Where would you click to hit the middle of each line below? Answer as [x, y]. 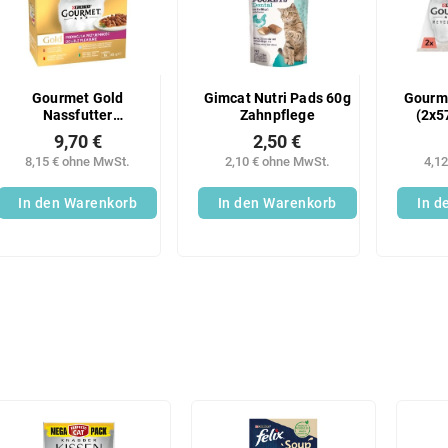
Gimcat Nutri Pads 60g [277, 98]
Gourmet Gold [77, 98]
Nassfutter [77, 115]
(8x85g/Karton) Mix [77, 132]
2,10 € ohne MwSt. [277, 162]
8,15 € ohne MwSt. [78, 162]
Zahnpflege [277, 115]
